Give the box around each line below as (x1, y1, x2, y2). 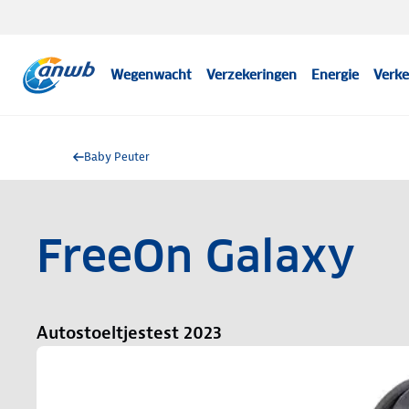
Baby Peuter (84, 149, 150, 164)
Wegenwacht (110, 67, 193, 83)
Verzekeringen (206, 67, 298, 83)
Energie (311, 67, 360, 83)
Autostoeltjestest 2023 (37, 321, 222, 344)
